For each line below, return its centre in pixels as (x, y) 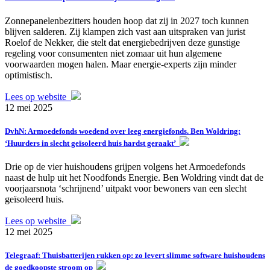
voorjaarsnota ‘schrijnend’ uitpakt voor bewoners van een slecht (126, 189)
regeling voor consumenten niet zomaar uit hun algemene (113, 53)
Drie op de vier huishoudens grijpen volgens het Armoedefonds (125, 167)
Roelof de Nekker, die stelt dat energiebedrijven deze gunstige (122, 42)
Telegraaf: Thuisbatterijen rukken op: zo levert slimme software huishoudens (135, 256)
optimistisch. (29, 75)
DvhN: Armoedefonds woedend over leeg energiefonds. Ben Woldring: (123, 131)
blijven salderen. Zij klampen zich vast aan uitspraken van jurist (125, 31)
